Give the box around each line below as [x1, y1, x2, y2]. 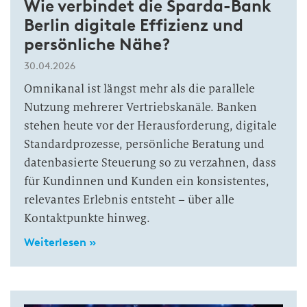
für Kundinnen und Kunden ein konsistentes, [24, 174, 269, 189]
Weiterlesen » [24, 236, 96, 249]
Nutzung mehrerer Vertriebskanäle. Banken [24, 100, 257, 115]
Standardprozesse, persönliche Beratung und [24, 137, 265, 152]
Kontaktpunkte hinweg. [24, 211, 150, 226]
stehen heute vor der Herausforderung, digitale [24, 119, 277, 134]
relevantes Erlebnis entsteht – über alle [24, 193, 234, 208]
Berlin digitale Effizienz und [24, 15, 243, 36]
